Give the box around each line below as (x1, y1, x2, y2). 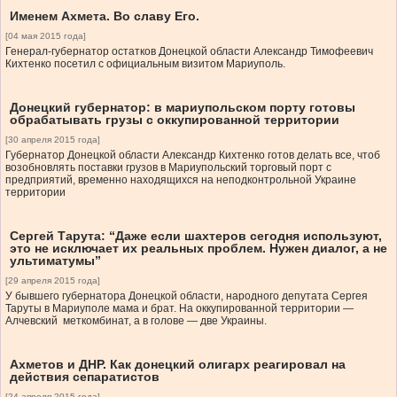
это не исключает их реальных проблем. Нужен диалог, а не (10, 241, 387, 256)
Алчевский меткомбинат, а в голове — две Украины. (5, 315, 267, 328)
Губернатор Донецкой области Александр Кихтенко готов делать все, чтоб (5, 149, 380, 162)
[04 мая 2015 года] (5, 31, 86, 42)
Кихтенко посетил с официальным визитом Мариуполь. (5, 58, 285, 71)
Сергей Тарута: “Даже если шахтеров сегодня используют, (10, 229, 382, 244)
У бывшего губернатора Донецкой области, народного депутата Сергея (5, 290, 368, 303)
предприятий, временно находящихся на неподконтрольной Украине (5, 174, 356, 187)
